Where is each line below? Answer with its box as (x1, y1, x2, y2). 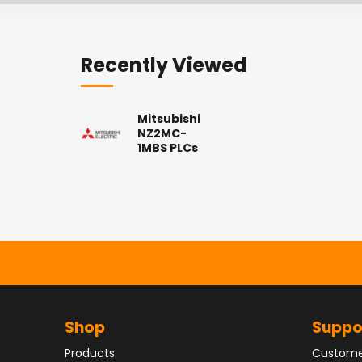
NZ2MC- (137, 128, 187, 141)
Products (65, 347, 115, 360)
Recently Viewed (81, 57, 247, 77)
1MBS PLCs (137, 143, 198, 155)
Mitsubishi (137, 114, 200, 126)
